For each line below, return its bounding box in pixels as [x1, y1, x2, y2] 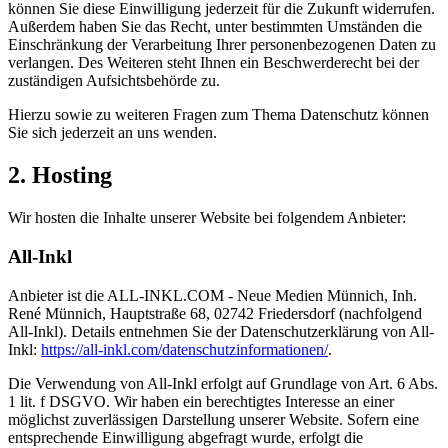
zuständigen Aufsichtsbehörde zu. [8, 72, 220, 90]
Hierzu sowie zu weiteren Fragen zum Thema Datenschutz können [8, 106, 429, 124]
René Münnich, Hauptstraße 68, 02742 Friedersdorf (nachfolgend [8, 304, 422, 322]
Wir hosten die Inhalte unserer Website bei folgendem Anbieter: [8, 209, 406, 227]
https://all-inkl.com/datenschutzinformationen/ [41, 340, 328, 358]
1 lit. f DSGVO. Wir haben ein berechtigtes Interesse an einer [8, 392, 394, 410]
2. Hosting [8, 162, 112, 189]
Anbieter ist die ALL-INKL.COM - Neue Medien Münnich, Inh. [8, 286, 417, 304]
